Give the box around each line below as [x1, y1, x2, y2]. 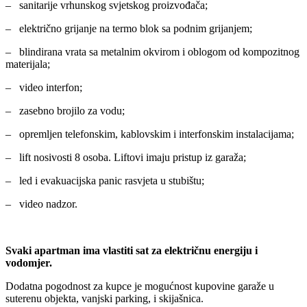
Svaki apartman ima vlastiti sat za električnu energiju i [5, 245, 258, 257]
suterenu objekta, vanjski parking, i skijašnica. [5, 293, 204, 305]
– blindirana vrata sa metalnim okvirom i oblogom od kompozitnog [5, 46, 299, 58]
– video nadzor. [5, 198, 77, 210]
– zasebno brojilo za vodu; [5, 105, 125, 117]
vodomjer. [5, 257, 52, 269]
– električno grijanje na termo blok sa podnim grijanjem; [5, 23, 252, 35]
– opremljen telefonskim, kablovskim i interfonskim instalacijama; [5, 128, 294, 140]
